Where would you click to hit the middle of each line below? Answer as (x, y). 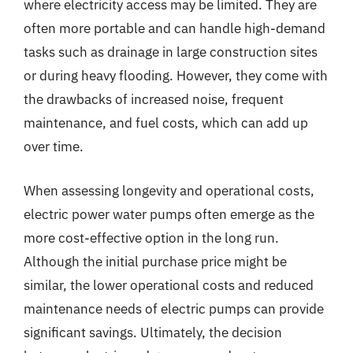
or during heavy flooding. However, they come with (176, 76)
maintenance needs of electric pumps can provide (174, 308)
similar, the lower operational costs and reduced (169, 285)
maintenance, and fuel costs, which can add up (166, 123)
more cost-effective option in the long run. (151, 238)
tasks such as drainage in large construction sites (171, 52)
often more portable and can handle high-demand (175, 28)
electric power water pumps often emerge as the (169, 214)
